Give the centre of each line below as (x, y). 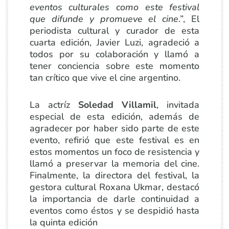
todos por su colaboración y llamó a (114, 54)
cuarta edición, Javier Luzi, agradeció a (114, 42)
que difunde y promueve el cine (104, 19)
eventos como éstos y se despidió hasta (114, 211)
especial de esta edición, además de (114, 117)
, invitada (178, 105)
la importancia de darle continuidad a (114, 199)
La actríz (54, 105)
